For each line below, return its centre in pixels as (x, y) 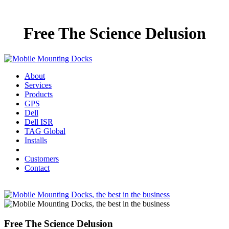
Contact (37, 168)
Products (39, 94)
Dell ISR (39, 122)
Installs (36, 140)
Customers (42, 158)
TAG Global (45, 131)
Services (38, 85)
